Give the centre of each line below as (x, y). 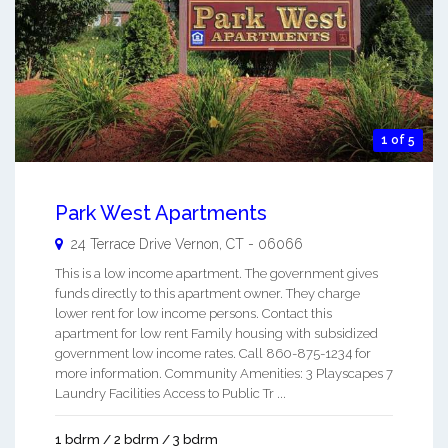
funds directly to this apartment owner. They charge (207, 293)
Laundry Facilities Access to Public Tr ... (170, 393)
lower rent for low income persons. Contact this (193, 313)
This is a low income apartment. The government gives (216, 273)
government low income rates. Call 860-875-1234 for (213, 353)
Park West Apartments (161, 213)
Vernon (197, 244)
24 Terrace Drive (123, 244)
